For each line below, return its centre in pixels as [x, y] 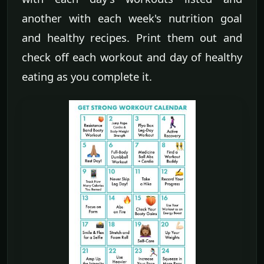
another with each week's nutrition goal [132, 18]
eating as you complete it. [87, 76]
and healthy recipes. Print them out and [132, 37]
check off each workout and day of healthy [132, 57]
